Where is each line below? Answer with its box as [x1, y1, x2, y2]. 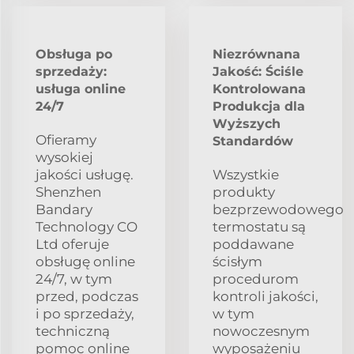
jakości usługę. [36, 166, 134, 183]
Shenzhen [36, 183, 101, 200]
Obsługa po [36, 46, 112, 62]
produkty [213, 183, 275, 200]
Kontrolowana [213, 81, 306, 96]
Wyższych [213, 115, 281, 131]
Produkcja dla [213, 98, 305, 114]
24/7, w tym [36, 270, 112, 287]
